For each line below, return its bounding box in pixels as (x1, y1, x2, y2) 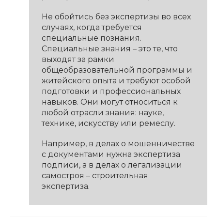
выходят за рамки (41, 54, 114, 64)
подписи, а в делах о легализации (41, 160, 182, 170)
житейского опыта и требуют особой (41, 76, 191, 85)
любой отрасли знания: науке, (41, 108, 164, 117)
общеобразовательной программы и (41, 65, 192, 75)
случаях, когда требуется (41, 22, 142, 32)
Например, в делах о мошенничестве (41, 139, 195, 148)
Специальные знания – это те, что (41, 44, 178, 53)
